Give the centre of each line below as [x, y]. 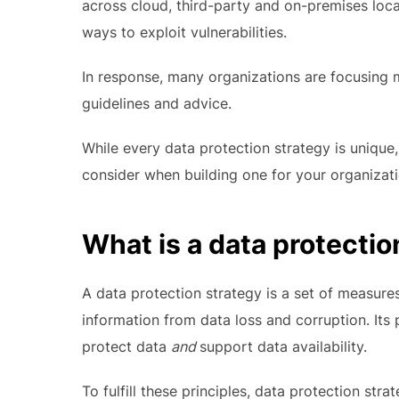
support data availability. [283, 346]
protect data [126, 346]
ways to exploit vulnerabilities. [184, 32]
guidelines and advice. [157, 103]
